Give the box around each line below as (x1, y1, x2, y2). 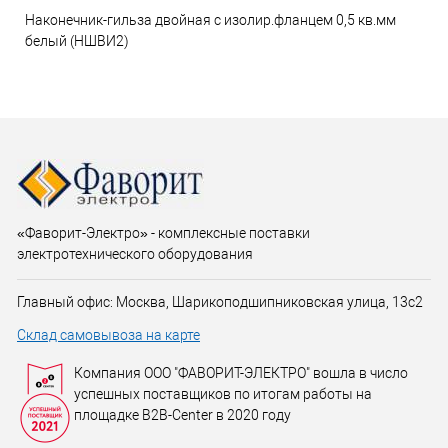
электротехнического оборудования (17, 246, 253, 262)
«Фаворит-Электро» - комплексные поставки (17, 225, 310, 241)
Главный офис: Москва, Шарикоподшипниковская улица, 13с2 (17, 294, 423, 310)
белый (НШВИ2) (25, 33, 129, 50)
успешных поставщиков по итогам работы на (74, 386, 372, 402)
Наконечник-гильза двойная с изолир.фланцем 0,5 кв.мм (25, 12, 396, 29)
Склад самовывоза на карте (17, 327, 200, 343)
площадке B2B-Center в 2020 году (74, 407, 291, 423)
